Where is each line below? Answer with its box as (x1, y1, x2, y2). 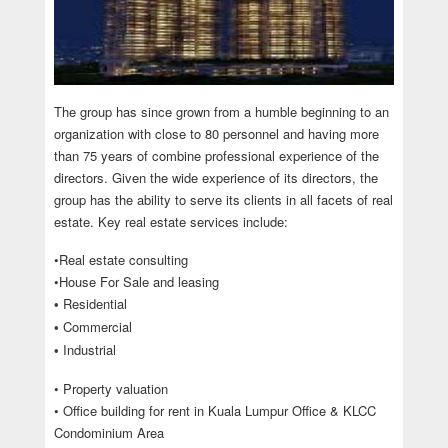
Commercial (58, 317, 132, 337)
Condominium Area (53, 423, 164, 443)
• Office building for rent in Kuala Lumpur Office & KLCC (53, 401, 376, 421)
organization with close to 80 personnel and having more (53, 124, 379, 144)
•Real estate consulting (53, 250, 188, 270)
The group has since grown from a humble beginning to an (53, 102, 389, 122)
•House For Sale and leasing (53, 272, 219, 292)
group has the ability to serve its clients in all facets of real (53, 190, 393, 210)
